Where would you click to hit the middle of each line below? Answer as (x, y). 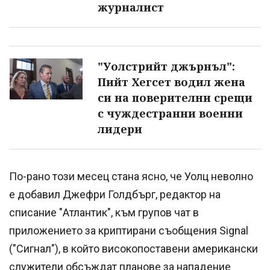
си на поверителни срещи (175, 97)
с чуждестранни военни (170, 113)
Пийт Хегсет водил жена (171, 82)
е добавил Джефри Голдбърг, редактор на (115, 194)
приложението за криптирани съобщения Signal (129, 230)
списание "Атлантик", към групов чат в (104, 212)
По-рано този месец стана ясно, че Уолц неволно (131, 176)
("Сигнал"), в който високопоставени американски (133, 248)
